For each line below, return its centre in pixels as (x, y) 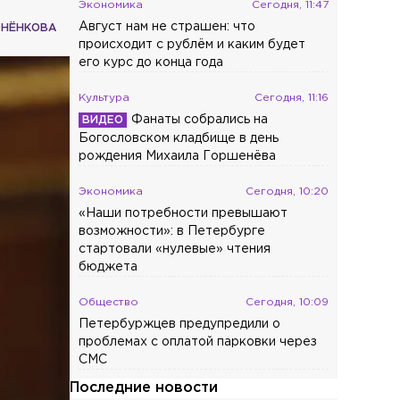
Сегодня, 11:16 (292, 97)
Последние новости (144, 387)
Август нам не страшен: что (167, 26)
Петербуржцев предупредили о (180, 324)
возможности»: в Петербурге (172, 231)
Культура (104, 97)
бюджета (108, 267)
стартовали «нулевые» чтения (175, 249)
